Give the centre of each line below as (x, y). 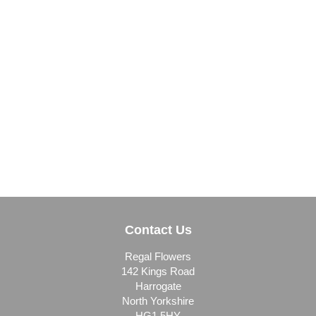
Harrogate (158, 286)
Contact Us (158, 230)
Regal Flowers (158, 256)
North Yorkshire (158, 301)
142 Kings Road (158, 271)
